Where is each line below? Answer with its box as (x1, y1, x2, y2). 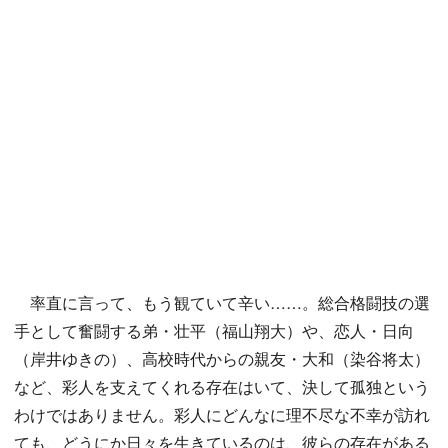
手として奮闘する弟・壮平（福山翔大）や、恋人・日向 (14, 319, 414, 343)
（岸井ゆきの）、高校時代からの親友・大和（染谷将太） (14, 347, 430, 371)
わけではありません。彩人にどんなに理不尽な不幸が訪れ (14, 403, 430, 427)
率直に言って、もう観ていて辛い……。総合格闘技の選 (14, 291, 430, 315)
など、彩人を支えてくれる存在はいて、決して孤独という (14, 375, 430, 399)
